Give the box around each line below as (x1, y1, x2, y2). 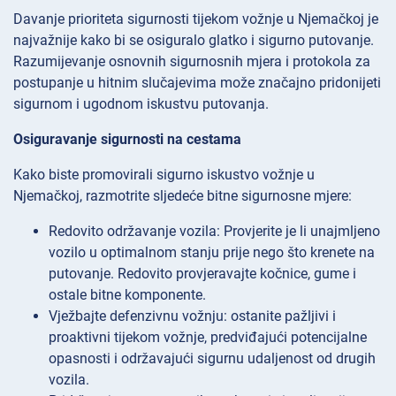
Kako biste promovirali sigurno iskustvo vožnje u (13, 166, 315, 184)
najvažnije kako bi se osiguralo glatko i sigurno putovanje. (13, 32, 374, 49)
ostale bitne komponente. (49, 286, 206, 304)
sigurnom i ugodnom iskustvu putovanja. (13, 95, 269, 113)
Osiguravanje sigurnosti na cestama (13, 131, 241, 148)
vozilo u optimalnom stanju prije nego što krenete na (49, 244, 375, 262)
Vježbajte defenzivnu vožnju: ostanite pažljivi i (49, 308, 336, 325)
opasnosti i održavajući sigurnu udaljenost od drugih (49, 350, 376, 368)
